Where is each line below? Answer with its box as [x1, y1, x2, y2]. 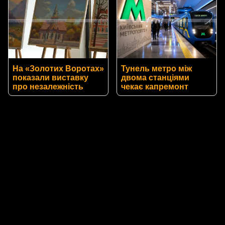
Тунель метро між [121, 64, 192, 73]
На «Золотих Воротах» [13, 64, 104, 73]
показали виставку [13, 73, 88, 82]
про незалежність [13, 82, 83, 91]
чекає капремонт [121, 82, 188, 91]
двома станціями [121, 73, 189, 82]
